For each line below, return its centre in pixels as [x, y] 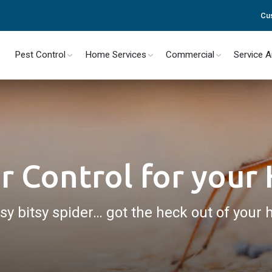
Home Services [116, 54]
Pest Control [40, 54]
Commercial [190, 54]
